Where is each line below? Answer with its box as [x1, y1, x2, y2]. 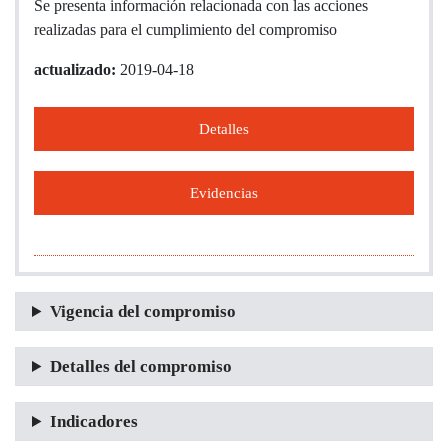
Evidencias [190, 185, 258, 201]
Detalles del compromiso [49, 357, 232, 376]
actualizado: [34, 61, 120, 78]
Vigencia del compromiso [49, 302, 236, 321]
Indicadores [49, 412, 138, 431]
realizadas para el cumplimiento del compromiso [34, 21, 337, 38]
